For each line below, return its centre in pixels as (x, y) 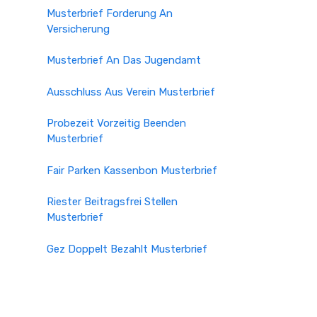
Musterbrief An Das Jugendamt (124, 60)
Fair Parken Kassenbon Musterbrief (132, 170)
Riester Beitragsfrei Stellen (112, 202)
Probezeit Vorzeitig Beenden (116, 123)
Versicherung (78, 29)
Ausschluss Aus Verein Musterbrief (131, 92)
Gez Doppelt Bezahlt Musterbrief (127, 249)
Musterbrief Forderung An (110, 13)
